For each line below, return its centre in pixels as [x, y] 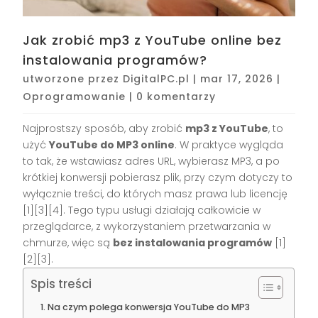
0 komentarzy [176, 97]
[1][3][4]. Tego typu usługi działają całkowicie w [142, 210]
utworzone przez [73, 79]
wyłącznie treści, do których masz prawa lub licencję [155, 194]
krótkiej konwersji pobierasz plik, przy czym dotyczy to [158, 178]
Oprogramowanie [75, 97]
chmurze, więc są [68, 243]
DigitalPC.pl [157, 79]
